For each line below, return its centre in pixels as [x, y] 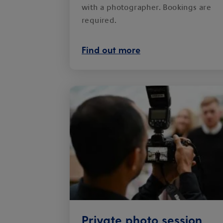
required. [99, 20]
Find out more [111, 50]
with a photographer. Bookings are [147, 7]
